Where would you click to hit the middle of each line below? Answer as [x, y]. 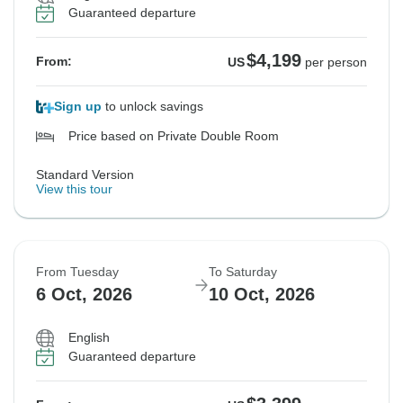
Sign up [78, 107]
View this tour [74, 189]
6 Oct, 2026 [84, 295]
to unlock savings [152, 107]
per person [336, 63]
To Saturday [243, 272]
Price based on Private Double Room [174, 136]
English [89, 338]
